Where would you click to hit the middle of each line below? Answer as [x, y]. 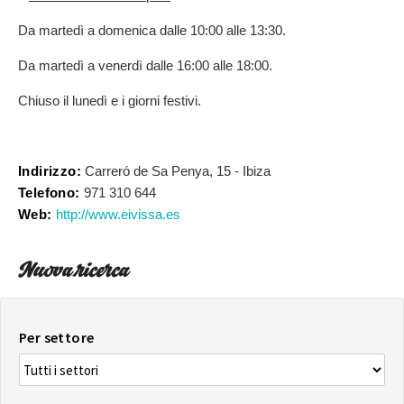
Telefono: [49, 193]
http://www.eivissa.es [118, 215]
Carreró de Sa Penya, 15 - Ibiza [176, 171]
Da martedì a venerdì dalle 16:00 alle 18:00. [145, 66]
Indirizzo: [50, 171]
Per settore [57, 338]
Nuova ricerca [73, 273]
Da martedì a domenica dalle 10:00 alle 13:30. [152, 31]
